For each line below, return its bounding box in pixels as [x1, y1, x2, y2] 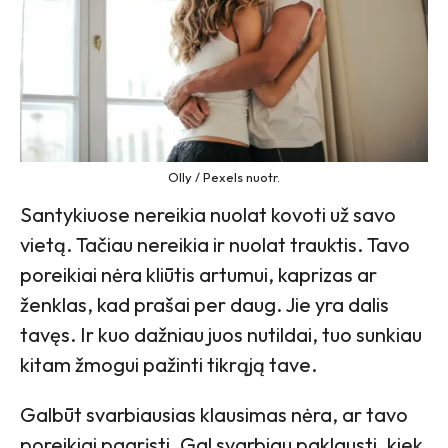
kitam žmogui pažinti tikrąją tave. [20, 352, 317, 378]
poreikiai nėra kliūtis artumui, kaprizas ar [20, 262, 377, 288]
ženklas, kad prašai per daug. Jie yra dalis [20, 292, 389, 318]
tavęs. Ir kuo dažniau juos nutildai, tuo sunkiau [20, 322, 422, 348]
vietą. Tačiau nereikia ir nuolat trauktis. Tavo [20, 232, 410, 258]
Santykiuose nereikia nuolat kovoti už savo [20, 202, 396, 228]
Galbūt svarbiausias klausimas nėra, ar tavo [20, 402, 408, 428]
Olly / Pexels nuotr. [168, 169, 280, 186]
